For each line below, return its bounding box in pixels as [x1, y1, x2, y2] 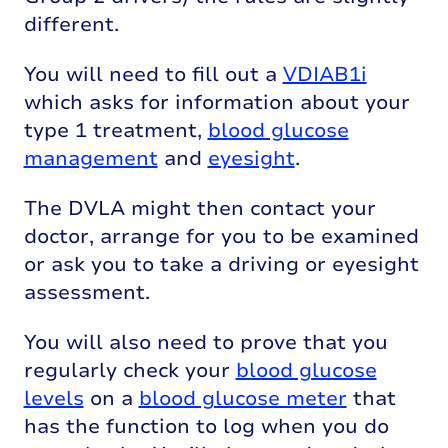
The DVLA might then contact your [23, 194, 376, 222]
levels [23, 384, 84, 412]
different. [23, 10, 119, 38]
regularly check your [23, 356, 236, 384]
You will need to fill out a [23, 60, 283, 88]
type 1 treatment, [23, 116, 208, 144]
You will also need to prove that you [23, 328, 388, 356]
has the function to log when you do [23, 412, 389, 440]
